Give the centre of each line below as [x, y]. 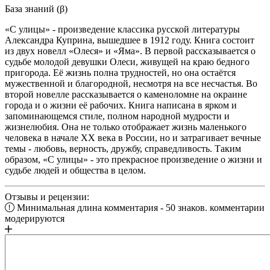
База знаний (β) [36, 8]
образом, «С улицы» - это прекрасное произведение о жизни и [133, 159]
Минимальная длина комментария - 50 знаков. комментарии [140, 207]
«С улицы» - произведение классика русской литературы [122, 29]
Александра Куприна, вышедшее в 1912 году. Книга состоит [130, 40]
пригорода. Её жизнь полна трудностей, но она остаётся [120, 72]
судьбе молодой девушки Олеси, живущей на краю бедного [127, 61]
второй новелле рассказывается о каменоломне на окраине [126, 94]
